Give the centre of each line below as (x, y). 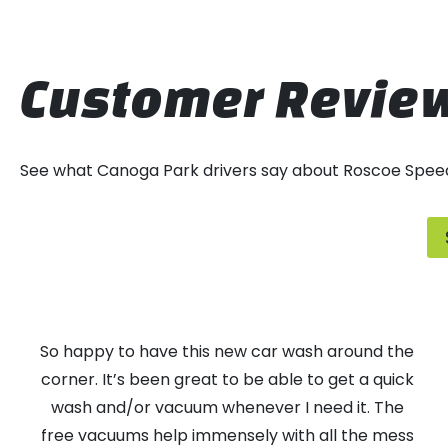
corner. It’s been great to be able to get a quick (227, 379)
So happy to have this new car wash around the (227, 351)
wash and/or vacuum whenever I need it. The (227, 407)
